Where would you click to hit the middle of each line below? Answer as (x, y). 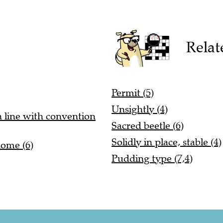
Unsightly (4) (140, 110)
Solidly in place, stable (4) (167, 142)
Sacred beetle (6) (148, 126)
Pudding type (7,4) (152, 159)
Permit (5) (133, 93)
